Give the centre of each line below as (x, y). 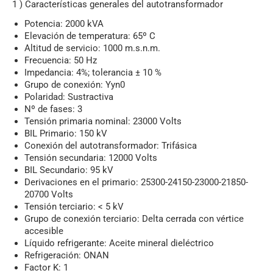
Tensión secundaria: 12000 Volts (91, 158)
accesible (44, 231)
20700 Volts (49, 194)
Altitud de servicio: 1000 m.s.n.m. (92, 48)
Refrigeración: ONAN (67, 255)
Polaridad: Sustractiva (69, 97)
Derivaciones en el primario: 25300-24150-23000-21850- (136, 182)
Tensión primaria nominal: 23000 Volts (103, 121)
